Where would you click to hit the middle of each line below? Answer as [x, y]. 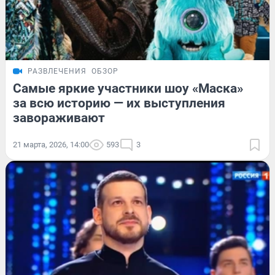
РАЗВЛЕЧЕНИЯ [57, 71]
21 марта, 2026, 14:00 [51, 144]
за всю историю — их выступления [119, 103]
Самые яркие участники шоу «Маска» [128, 88]
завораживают [59, 118]
